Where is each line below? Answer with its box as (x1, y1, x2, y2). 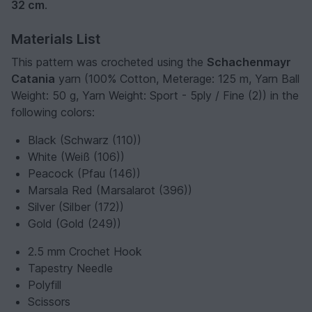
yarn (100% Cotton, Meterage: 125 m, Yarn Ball (55, 72, 299, 86)
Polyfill (28, 278, 61, 292)
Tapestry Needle (28, 261, 113, 276)
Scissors (28, 295, 70, 309)
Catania (11, 72, 55, 86)
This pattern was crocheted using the (11, 55, 207, 70)
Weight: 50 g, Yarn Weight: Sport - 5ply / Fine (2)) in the (11, 88, 299, 103)
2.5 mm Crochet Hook (28, 244, 142, 259)
